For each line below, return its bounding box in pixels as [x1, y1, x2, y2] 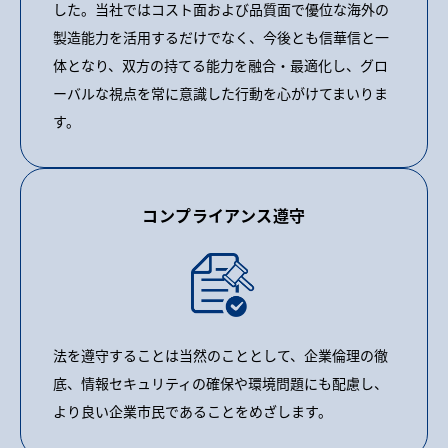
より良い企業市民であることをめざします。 [53, 400, 332, 421]
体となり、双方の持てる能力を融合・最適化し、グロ [53, 54, 388, 75]
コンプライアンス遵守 [142, 202, 306, 227]
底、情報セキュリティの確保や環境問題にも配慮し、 [53, 372, 388, 393]
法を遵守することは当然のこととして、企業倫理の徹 [53, 344, 388, 365]
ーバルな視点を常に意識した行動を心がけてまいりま [53, 82, 388, 103]
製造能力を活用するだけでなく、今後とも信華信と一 [53, 26, 389, 47]
